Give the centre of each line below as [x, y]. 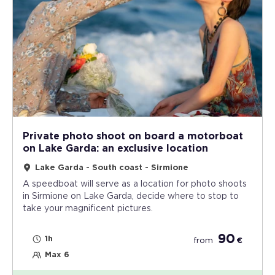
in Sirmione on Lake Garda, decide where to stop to [131, 196]
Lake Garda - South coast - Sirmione [112, 168]
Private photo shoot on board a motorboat [133, 136]
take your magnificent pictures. [88, 208]
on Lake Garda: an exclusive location [115, 148]
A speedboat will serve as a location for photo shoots [135, 184]
